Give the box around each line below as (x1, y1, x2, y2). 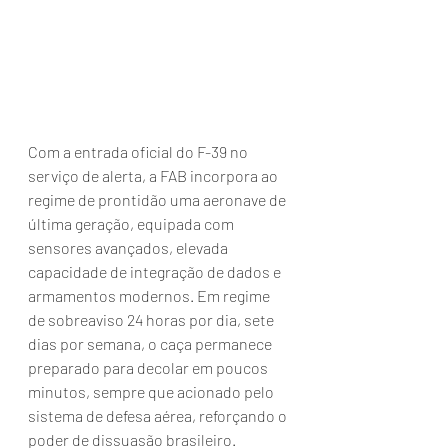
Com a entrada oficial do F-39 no (28, 142, 251, 162)
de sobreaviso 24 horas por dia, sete (28, 310, 277, 330)
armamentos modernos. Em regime (28, 286, 273, 306)
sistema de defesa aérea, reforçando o (28, 406, 290, 426)
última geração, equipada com (28, 214, 237, 234)
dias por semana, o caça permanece (28, 334, 275, 354)
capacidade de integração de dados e (28, 262, 284, 282)
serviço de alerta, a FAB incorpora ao (28, 166, 281, 186)
